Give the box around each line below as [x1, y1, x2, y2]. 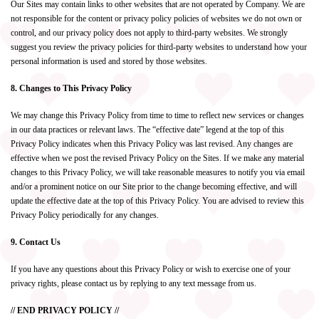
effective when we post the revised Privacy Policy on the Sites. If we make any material [11, 153, 304, 163]
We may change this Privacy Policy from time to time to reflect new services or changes [11, 110, 304, 120]
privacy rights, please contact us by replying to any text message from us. [11, 278, 256, 288]
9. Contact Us [11, 237, 61, 247]
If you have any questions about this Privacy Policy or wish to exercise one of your [11, 264, 291, 274]
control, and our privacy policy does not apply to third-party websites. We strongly [11, 28, 288, 38]
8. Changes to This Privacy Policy [11, 83, 132, 93]
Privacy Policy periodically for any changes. [11, 210, 159, 220]
